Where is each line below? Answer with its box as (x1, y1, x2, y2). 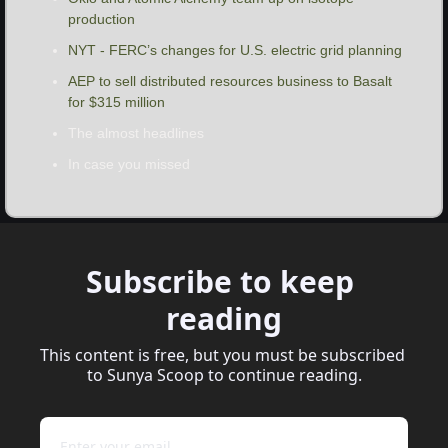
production (68, 11, 135, 28)
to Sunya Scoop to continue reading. (86, 364, 362, 387)
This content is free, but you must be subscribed (40, 344, 405, 367)
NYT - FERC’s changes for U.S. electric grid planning (68, 42, 402, 59)
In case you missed (68, 156, 190, 173)
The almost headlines (68, 125, 204, 142)
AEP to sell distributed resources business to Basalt (68, 73, 392, 90)
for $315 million (68, 94, 165, 111)
